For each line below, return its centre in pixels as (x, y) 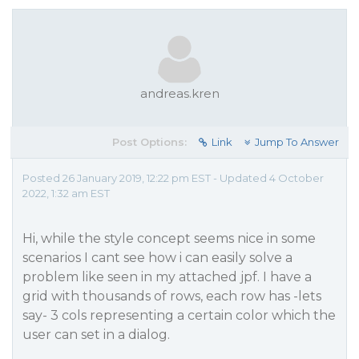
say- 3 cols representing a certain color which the (179, 315)
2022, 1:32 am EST (66, 193)
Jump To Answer (297, 142)
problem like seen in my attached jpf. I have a (167, 277)
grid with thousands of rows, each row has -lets (172, 296)
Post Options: (149, 142)
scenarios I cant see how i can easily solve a (157, 258)
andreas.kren (179, 93)
